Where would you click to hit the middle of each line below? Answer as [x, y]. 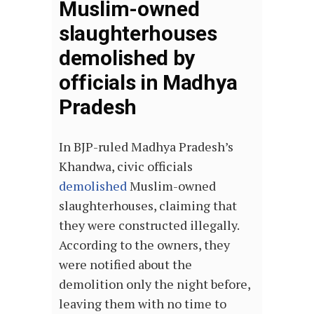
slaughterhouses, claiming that [148, 205]
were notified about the [125, 264]
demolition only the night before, [155, 284]
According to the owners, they [144, 244]
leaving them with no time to [143, 303]
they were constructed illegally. [149, 225]
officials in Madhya [148, 82]
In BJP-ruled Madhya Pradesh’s [146, 146]
